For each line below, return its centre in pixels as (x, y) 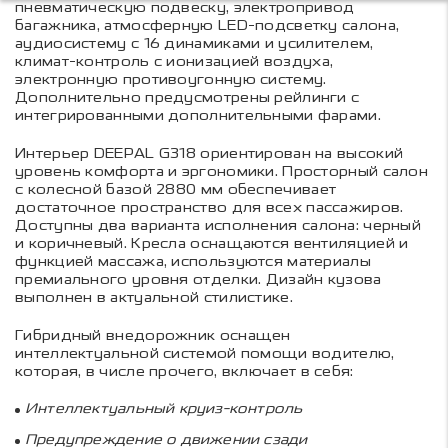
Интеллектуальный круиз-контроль (164, 409)
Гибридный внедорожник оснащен (153, 336)
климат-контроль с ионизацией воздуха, (174, 62)
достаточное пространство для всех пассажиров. (209, 208)
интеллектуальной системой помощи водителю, (205, 354)
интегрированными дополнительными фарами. (198, 116)
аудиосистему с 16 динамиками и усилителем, (194, 44)
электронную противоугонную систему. (171, 80)
